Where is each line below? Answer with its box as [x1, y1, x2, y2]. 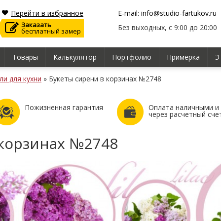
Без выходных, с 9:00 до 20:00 [118, 23, 217, 32]
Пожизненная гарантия [24, 103, 103, 112]
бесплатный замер [21, 27, 81, 36]
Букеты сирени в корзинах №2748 [49, 74, 161, 83]
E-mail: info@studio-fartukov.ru [118, 8, 217, 18]
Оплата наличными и [148, 103, 220, 112]
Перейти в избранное [11, 8, 83, 18]
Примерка [167, 52, 200, 62]
